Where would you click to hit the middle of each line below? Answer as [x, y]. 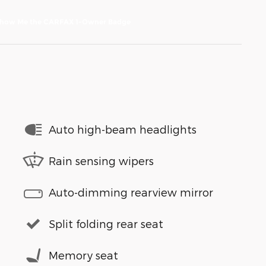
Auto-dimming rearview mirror [131, 192]
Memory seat [83, 255]
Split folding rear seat [106, 224]
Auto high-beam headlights [123, 129]
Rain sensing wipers [101, 161]
